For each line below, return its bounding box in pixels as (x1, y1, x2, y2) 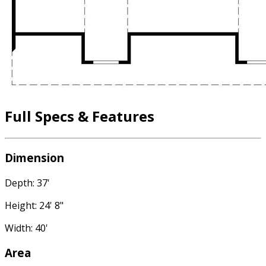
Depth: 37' (5, 176, 50, 189)
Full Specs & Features (5, 106, 154, 126)
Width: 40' (5, 221, 48, 235)
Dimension (5, 150, 64, 165)
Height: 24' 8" (5, 198, 64, 212)
